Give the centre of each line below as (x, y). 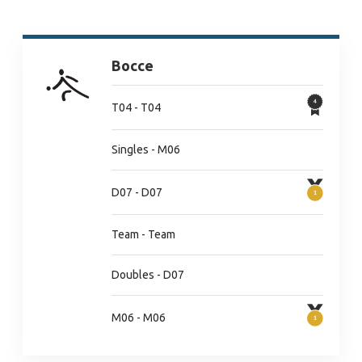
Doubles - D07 (148, 275)
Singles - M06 (146, 149)
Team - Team (143, 234)
